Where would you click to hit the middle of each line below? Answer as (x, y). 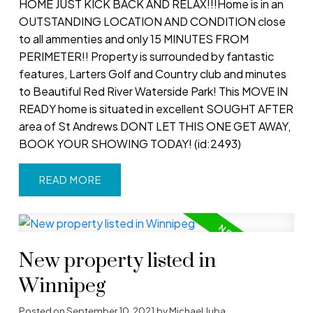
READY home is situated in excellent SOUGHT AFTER (156, 109)
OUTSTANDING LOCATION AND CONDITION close (152, 22)
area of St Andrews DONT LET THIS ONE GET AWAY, (154, 126)
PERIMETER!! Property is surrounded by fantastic (146, 57)
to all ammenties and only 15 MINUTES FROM (133, 39)
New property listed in (117, 262)
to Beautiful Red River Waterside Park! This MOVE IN (153, 92)
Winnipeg (62, 287)
